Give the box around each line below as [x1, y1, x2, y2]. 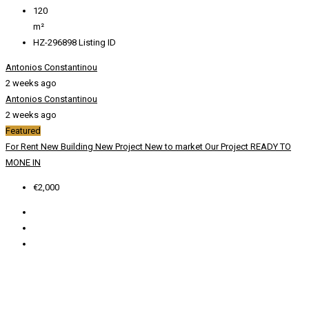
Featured [6, 126, 41, 137]
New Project [95, 141, 145, 152]
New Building [41, 141, 95, 152]
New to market [145, 141, 205, 152]
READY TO [250, 141, 291, 152]
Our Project [205, 141, 250, 152]
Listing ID [79, 37, 116, 48]
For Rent [6, 141, 41, 152]
